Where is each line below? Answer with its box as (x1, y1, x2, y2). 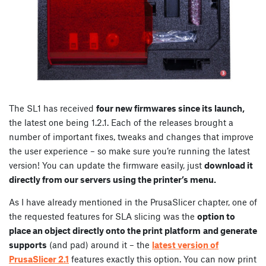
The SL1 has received (9, 103, 96, 114)
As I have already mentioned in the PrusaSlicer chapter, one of (9, 197, 257, 208)
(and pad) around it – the (47, 239, 152, 251)
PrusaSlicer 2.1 (9, 254, 69, 265)
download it (204, 160, 253, 171)
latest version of (152, 239, 218, 251)
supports (9, 239, 47, 251)
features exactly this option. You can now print (69, 254, 256, 265)
